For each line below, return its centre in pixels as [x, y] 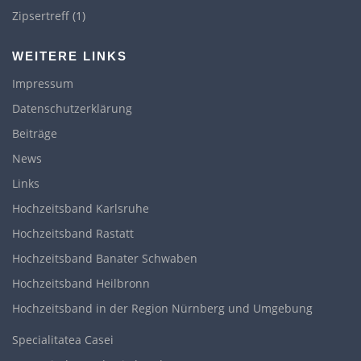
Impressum [43, 84]
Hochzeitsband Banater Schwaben [105, 259]
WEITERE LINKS [70, 56]
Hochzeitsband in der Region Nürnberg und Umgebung [162, 309]
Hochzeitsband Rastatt [73, 234]
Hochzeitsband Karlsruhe [81, 209]
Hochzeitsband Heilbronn [81, 284]
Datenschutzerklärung [72, 109]
